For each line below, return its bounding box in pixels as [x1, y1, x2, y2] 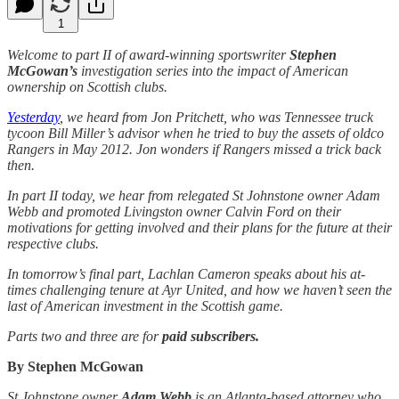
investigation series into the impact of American [77, 62, 348, 78]
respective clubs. [7, 235, 99, 251]
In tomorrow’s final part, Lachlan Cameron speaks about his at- [7, 265, 365, 281]
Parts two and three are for [7, 328, 162, 344]
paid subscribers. [162, 328, 259, 344]
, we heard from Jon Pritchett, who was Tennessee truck [60, 109, 373, 125]
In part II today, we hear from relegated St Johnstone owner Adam [7, 187, 380, 203]
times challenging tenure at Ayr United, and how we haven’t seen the [7, 281, 392, 297]
